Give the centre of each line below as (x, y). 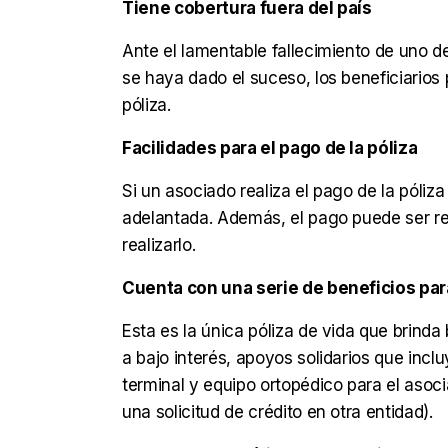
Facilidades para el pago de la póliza (270, 148)
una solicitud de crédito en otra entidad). (280, 412)
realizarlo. (161, 245)
